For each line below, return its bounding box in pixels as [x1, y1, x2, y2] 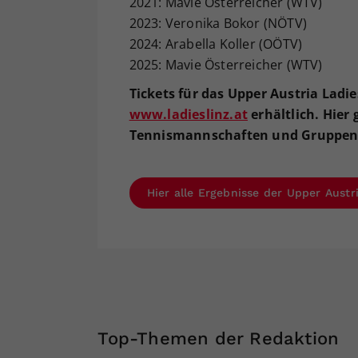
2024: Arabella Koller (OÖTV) [129, 35, 303, 54]
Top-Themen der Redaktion [97, 328, 340, 349]
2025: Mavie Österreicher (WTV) [129, 56, 323, 74]
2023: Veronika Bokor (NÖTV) [129, 14, 307, 33]
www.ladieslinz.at [129, 105, 248, 124]
